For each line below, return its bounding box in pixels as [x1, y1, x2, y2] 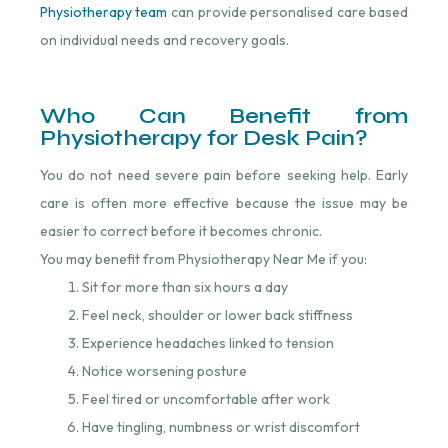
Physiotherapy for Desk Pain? [39, 124, 368, 151]
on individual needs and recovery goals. [39, 31, 289, 50]
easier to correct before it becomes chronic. [39, 221, 322, 240]
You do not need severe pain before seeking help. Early [39, 165, 409, 184]
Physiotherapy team [39, 3, 168, 22]
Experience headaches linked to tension [81, 333, 334, 352]
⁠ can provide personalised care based [167, 3, 409, 22]
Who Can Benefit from [39, 102, 409, 129]
